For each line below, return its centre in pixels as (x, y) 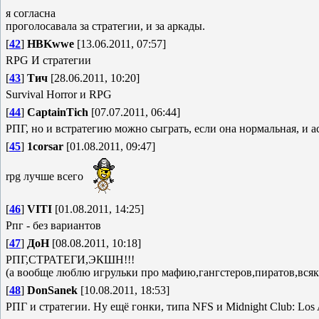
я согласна (31, 13)
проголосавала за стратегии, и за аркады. (105, 26)
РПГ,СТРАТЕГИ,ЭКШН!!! (70, 260)
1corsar (45, 146)
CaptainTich (58, 112)
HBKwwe (51, 44)
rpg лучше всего (46, 176)
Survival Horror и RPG (59, 94)
